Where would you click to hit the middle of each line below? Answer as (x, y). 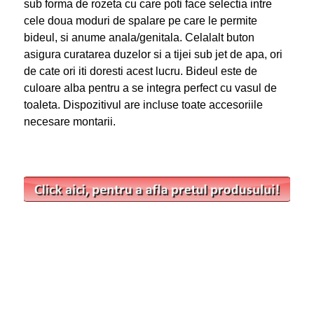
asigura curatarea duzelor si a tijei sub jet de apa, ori (153, 55)
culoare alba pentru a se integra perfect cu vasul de (150, 88)
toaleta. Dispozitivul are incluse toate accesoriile (143, 105)
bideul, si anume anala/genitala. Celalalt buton (139, 38)
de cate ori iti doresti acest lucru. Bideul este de (140, 71)
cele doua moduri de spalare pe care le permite (140, 21)
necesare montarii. (69, 122)
